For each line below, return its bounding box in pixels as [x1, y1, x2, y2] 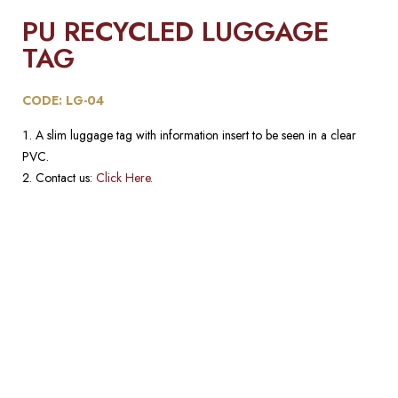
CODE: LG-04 [22, 92, 104, 109]
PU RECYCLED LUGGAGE [22, 12, 329, 51]
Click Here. [96, 169, 153, 187]
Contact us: [36, 169, 96, 187]
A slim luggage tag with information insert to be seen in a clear [36, 126, 356, 144]
